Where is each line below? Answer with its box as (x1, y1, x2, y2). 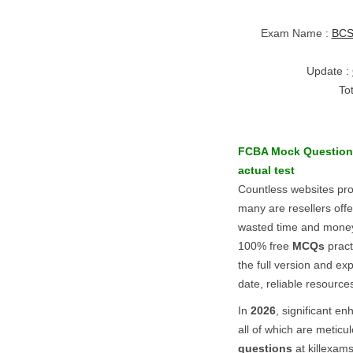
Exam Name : (260, 27, 332, 39)
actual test (238, 164, 295, 176)
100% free (238, 240, 292, 252)
